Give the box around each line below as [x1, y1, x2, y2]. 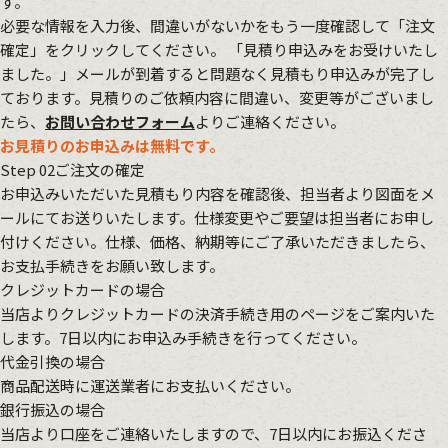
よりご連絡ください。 [195, 111, 345, 132]
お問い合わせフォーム [45, 111, 195, 132]
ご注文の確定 [55, 159, 145, 180]
